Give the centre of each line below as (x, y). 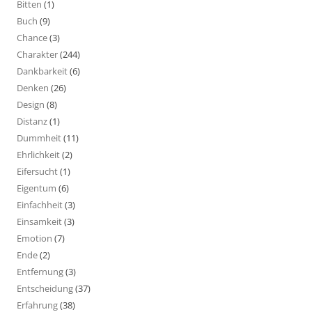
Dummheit (39, 138)
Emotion (34, 238)
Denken (33, 87)
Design (31, 104)
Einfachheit (40, 204)
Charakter (37, 54)
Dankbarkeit (42, 71)
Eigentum (37, 188)
